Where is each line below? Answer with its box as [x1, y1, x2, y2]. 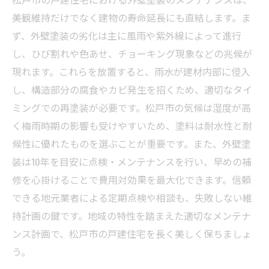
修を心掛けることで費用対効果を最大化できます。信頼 [12, 172, 251, 187]
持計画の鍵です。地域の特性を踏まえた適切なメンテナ [12, 208, 251, 223]
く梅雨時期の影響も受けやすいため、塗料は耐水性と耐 [12, 118, 252, 133]
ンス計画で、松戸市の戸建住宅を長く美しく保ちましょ [12, 226, 252, 241]
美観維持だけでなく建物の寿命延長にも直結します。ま [12, 10, 251, 25]
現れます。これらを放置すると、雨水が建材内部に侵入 [12, 64, 250, 79]
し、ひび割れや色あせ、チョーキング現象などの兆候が [12, 46, 252, 61]
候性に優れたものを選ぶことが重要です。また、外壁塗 [12, 136, 251, 151]
